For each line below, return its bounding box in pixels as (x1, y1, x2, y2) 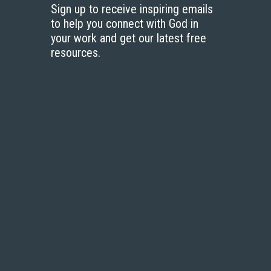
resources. (51, 45, 100, 60)
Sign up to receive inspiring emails (51, 2, 213, 16)
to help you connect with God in (51, 16, 198, 31)
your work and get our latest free (51, 31, 206, 45)
